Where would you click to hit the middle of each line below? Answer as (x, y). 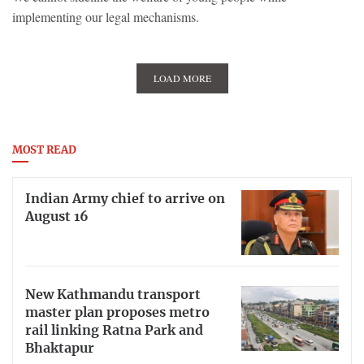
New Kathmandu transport (113, 295)
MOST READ (44, 151)
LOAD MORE (182, 78)
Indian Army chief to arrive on (125, 199)
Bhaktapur (60, 348)
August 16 (57, 217)
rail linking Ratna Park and (114, 330)
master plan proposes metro (117, 312)
